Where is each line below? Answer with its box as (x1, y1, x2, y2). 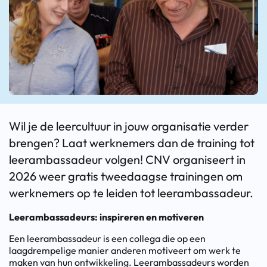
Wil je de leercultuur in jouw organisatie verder (9, 118, 249, 133)
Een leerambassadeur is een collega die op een (9, 232, 206, 244)
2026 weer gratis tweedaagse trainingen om (9, 168, 243, 184)
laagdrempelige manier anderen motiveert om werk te (9, 244, 241, 256)
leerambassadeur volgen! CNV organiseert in (9, 151, 246, 167)
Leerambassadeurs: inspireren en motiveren (9, 210, 204, 223)
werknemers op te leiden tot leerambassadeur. (9, 185, 253, 200)
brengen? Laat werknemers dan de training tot (9, 135, 254, 150)
